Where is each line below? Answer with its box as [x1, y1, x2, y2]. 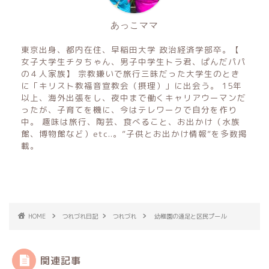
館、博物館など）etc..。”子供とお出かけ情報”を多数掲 [21, 127, 247, 139]
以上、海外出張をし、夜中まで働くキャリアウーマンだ [21, 91, 246, 103]
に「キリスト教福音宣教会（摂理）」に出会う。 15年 [21, 79, 242, 91]
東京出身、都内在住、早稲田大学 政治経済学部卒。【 [21, 43, 240, 55]
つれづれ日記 [62, 211, 98, 220]
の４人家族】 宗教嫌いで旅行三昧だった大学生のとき [21, 67, 240, 79]
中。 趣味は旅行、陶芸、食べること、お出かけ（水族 [21, 115, 240, 127]
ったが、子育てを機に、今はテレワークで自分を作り [21, 103, 237, 115]
